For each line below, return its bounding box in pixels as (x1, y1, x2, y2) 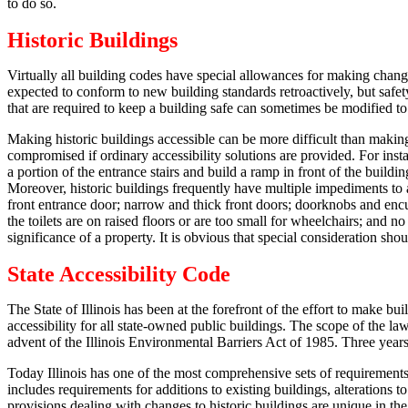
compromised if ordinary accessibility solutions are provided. (7, 148, 355, 163)
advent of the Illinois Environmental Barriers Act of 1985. (7, 334, 338, 350)
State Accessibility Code (7, 262, 230, 286)
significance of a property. (7, 229, 156, 245)
